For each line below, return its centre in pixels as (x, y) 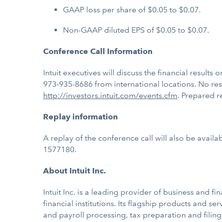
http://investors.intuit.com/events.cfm (110, 95)
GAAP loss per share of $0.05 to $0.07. (132, 10)
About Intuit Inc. (75, 171)
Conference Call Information (98, 51)
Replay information (81, 117)
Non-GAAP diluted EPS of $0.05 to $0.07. (136, 30)
